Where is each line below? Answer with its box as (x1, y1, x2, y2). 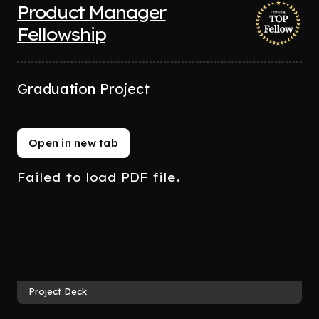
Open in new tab (28, 136, 118, 150)
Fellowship (17, 23, 105, 45)
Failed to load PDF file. (17, 169, 180, 184)
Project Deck (28, 286, 87, 298)
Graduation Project (17, 80, 150, 98)
